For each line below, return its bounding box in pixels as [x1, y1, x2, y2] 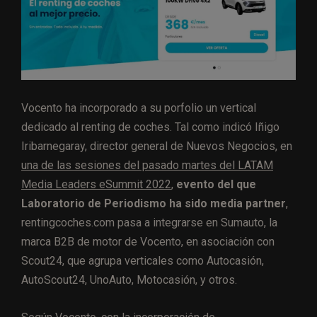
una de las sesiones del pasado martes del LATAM [21, 158, 273, 173]
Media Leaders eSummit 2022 [21, 178, 171, 192]
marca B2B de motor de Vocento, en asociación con [21, 235, 275, 249]
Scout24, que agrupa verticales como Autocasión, [21, 254, 264, 268]
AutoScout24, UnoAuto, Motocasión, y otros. [21, 273, 237, 287]
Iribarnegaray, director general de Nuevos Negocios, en [21, 139, 292, 154]
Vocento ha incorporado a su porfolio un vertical [21, 101, 256, 115]
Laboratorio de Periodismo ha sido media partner [21, 197, 286, 211]
